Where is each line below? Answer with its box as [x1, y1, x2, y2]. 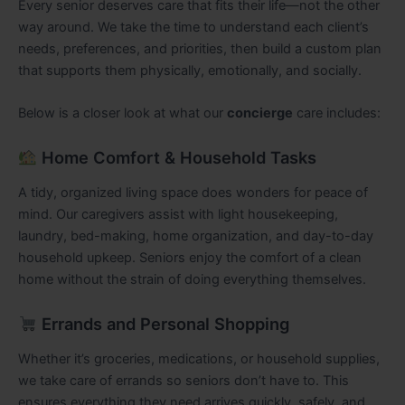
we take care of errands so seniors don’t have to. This [18, 372, 349, 389]
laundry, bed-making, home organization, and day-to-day [18, 227, 373, 244]
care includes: [293, 105, 381, 122]
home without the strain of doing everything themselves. [18, 270, 366, 287]
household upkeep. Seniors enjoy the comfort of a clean [18, 249, 362, 266]
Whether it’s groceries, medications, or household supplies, [18, 350, 380, 367]
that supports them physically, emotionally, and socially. [18, 61, 362, 79]
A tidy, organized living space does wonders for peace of [18, 184, 368, 201]
